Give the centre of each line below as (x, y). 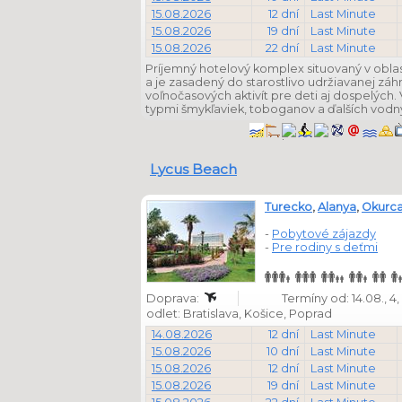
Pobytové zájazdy (324, 234)
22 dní (282, 48)
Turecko (288, 207)
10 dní (283, 351)
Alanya (337, 207)
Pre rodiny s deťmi (325, 247)
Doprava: (174, 298)
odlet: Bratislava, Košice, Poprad (240, 314)
